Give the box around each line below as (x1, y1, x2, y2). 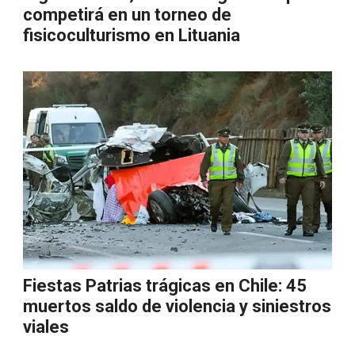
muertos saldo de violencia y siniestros (23, 296, 331, 316)
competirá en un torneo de (23, 5, 231, 25)
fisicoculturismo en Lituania (23, 25, 240, 45)
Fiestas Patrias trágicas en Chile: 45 (23, 276, 307, 296)
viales (23, 317, 69, 337)
